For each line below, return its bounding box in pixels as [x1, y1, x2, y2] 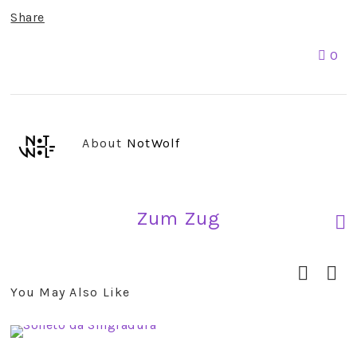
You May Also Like [10, 284, 131, 300]
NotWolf [126, 135, 181, 151]
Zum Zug [136, 206, 221, 229]
